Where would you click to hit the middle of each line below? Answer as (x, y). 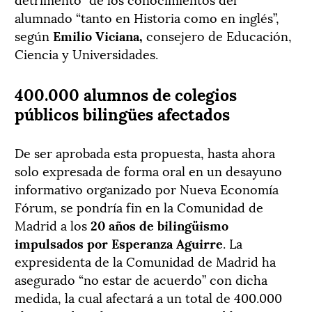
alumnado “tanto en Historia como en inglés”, (147, 17)
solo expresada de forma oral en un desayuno (148, 170)
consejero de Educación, (217, 35)
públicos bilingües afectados (122, 112)
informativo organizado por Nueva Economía (147, 188)
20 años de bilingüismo (159, 224)
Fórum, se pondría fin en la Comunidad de (139, 206)
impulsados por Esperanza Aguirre (119, 242)
